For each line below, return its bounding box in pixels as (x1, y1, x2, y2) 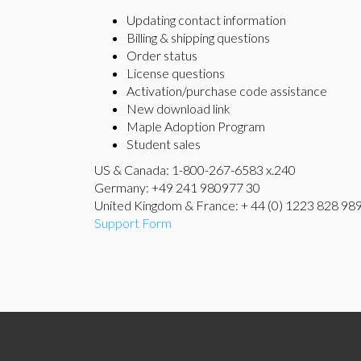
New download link (127, 101, 230, 116)
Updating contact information (127, 12, 286, 27)
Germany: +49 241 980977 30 (94, 180, 260, 195)
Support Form (94, 215, 172, 230)
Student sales (127, 136, 201, 151)
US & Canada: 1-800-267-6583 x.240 (94, 162, 296, 177)
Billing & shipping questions (127, 30, 270, 45)
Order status (127, 48, 197, 63)
